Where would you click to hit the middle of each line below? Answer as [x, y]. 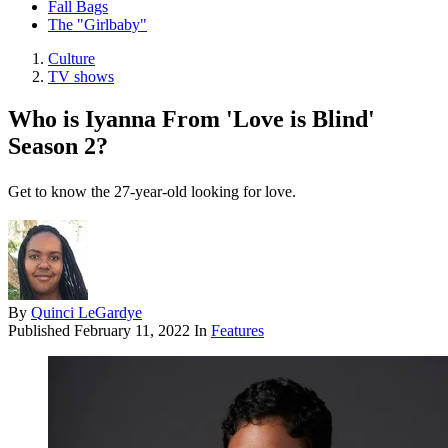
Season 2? [58, 146]
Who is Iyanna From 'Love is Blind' [191, 119]
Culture [71, 59]
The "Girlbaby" [97, 25]
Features [237, 331]
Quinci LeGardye [86, 313]
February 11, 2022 [132, 331]
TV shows [81, 77]
